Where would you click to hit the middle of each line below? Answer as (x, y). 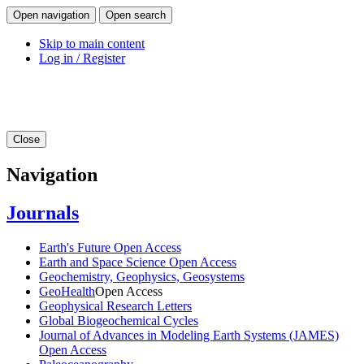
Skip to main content (92, 43)
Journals (43, 212)
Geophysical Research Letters (115, 305)
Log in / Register (82, 58)
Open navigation (51, 15)
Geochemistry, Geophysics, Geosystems (142, 276)
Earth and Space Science (104, 262)
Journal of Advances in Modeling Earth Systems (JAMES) (189, 335)
